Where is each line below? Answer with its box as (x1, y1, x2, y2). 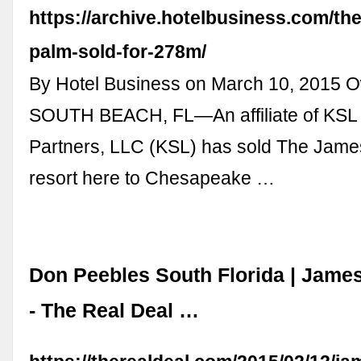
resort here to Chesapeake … (29, 167, 276, 189)
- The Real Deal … (29, 299, 200, 322)
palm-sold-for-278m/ (29, 40, 207, 62)
